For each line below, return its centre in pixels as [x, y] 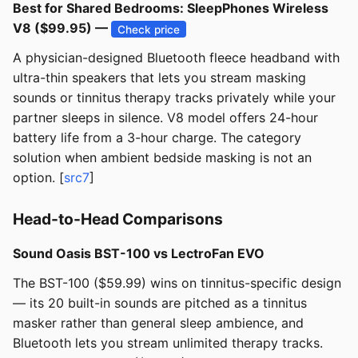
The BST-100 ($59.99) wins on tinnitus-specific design [177, 283]
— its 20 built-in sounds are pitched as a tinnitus [160, 303]
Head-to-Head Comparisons [118, 219]
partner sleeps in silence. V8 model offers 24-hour [165, 118]
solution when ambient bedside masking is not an [162, 158]
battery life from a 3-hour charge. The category [157, 138]
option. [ [38, 178]
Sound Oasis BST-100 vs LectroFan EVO [139, 254]
